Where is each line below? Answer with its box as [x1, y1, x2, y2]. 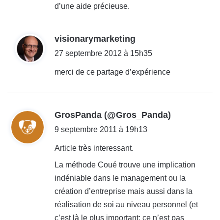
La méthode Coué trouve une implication [55, 160, 195, 169]
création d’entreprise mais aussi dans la [55, 187, 192, 195]
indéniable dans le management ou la [55, 173, 186, 182]
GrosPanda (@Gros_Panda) [55, 110, 171, 120]
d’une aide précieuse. [55, 1, 130, 10]
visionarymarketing [55, 33, 136, 44]
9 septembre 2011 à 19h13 [55, 125, 147, 134]
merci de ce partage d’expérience [55, 67, 170, 76]
